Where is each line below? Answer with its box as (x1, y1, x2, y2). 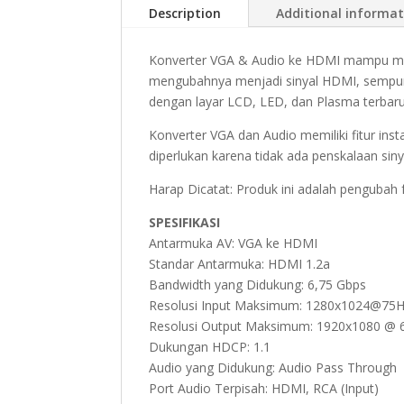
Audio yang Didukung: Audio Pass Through (149, 358, 398, 376)
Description (149, 4, 222, 22)
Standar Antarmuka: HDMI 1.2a (149, 254, 331, 272)
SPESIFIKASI (149, 213, 221, 231)
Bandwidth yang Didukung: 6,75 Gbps (149, 275, 367, 293)
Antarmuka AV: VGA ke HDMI (149, 234, 318, 252)
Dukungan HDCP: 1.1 (149, 337, 271, 355)
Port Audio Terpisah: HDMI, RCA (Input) (149, 379, 380, 397)
